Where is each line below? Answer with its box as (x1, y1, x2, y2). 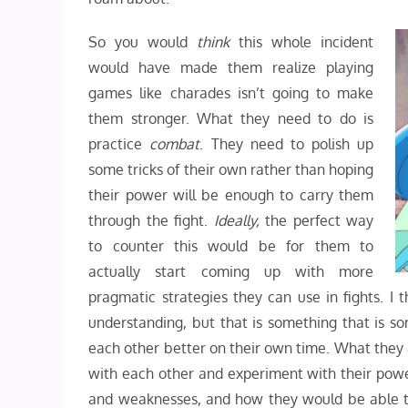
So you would (88, 33, 198, 51)
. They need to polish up (199, 135, 374, 153)
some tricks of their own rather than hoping (88, 160, 374, 178)
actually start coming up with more (88, 262, 374, 280)
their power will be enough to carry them (88, 186, 374, 204)
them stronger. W (88, 109, 212, 127)
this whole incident (229, 33, 374, 51)
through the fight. (88, 211, 214, 229)
